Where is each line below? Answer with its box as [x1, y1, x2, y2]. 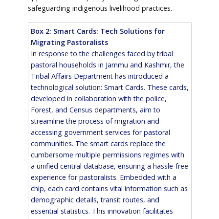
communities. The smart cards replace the [30, 138, 166, 148]
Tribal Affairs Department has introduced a [30, 71, 169, 81]
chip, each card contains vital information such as [30, 183, 188, 193]
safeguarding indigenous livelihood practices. [27, 3, 172, 13]
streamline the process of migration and [30, 116, 159, 126]
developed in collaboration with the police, [30, 93, 167, 103]
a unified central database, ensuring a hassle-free [30, 161, 188, 171]
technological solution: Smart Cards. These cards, [30, 82, 189, 92]
